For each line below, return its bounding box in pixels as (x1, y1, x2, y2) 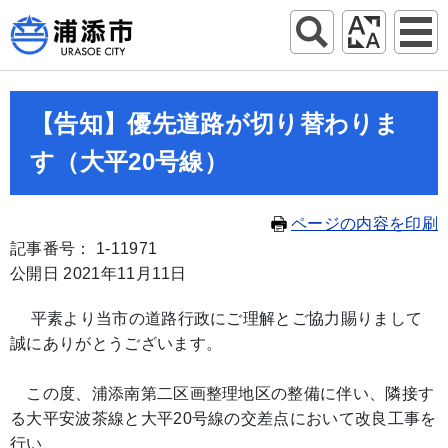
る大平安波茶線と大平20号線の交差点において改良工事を (10, 410, 437, 427)
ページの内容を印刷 (291, 215, 438, 232)
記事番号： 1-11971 (10, 240, 158, 257)
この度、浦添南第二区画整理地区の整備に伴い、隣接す (10, 385, 435, 402)
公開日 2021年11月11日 (10, 265, 187, 282)
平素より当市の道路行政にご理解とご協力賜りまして (10, 310, 423, 327)
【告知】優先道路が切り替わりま (30, 110, 400, 137)
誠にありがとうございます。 (10, 335, 223, 352)
